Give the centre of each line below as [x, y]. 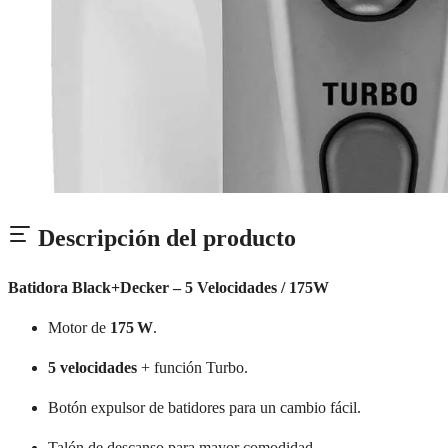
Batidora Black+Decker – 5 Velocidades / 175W [168, 287]
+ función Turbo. [192, 367]
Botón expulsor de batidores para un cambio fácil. [204, 407]
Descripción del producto [164, 237]
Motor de [79, 327]
